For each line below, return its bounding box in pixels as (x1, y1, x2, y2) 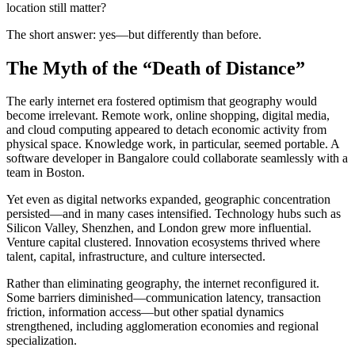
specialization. (6, 334, 77, 348)
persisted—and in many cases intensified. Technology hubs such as (6, 207, 341, 221)
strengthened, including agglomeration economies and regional (6, 319, 319, 334)
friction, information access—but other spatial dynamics (6, 305, 284, 319)
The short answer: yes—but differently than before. (6, 27, 261, 41)
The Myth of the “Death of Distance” (6, 57, 305, 78)
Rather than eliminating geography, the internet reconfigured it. (6, 277, 319, 291)
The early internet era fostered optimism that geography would (6, 94, 317, 109)
